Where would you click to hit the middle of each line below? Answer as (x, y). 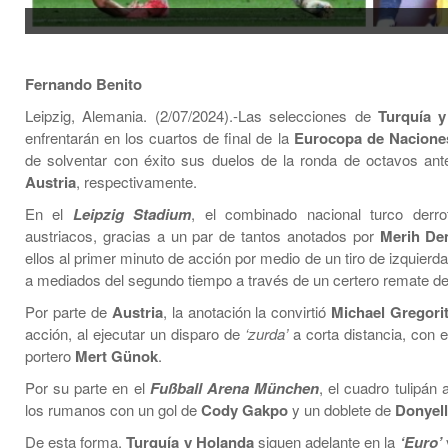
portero (50, 355)
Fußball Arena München (234, 387)
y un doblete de (341, 409)
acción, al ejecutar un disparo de (135, 333)
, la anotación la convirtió (247, 311)
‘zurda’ (266, 333)
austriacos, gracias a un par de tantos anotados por (202, 235)
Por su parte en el (87, 387)
